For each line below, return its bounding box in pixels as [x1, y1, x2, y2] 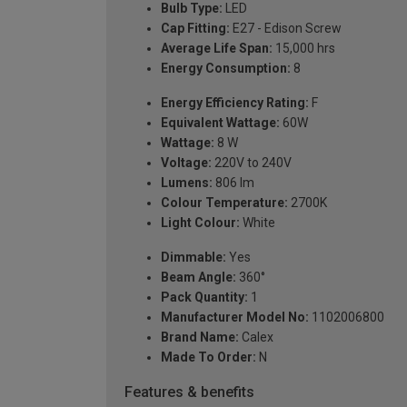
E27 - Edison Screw [230, 21, 342, 36]
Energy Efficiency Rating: [161, 95, 309, 111]
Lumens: [161, 175, 213, 191]
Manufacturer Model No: [161, 310, 309, 325]
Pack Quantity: [161, 290, 248, 305]
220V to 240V [212, 155, 292, 171]
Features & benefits [124, 383, 254, 402]
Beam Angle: [161, 270, 236, 285]
